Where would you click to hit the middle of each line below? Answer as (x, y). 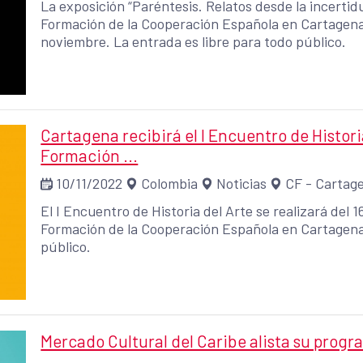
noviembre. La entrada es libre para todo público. (194, 42)
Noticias (242, 184)
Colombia (170, 184)
